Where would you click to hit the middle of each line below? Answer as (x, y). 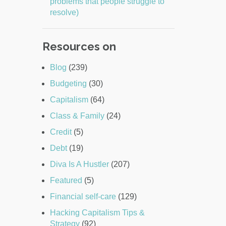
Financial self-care (83, 197)
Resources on (79, 47)
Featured (66, 181)
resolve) (64, 13)
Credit (61, 132)
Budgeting (68, 84)
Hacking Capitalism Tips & (97, 213)
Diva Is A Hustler (79, 164)
